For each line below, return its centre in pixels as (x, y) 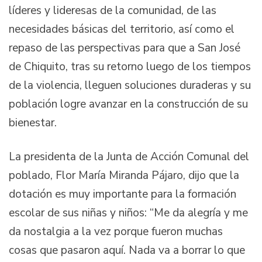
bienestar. (33, 123)
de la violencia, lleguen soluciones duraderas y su (130, 86)
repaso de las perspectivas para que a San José (125, 48)
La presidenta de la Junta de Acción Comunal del (129, 157)
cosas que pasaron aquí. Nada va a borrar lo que (127, 251)
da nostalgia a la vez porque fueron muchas (116, 232)
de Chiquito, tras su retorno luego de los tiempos (130, 67)
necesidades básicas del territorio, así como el (122, 30)
